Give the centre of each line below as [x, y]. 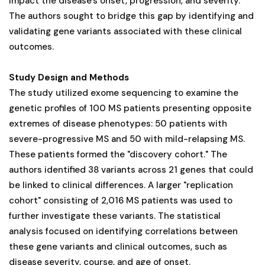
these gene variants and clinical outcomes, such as [118, 246]
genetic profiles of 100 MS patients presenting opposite [130, 108]
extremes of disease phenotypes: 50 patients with [118, 123]
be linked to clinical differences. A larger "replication [121, 185]
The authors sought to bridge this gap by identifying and [131, 16]
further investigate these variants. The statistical [115, 216]
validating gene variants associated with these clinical [125, 31]
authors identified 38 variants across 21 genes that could [131, 169]
